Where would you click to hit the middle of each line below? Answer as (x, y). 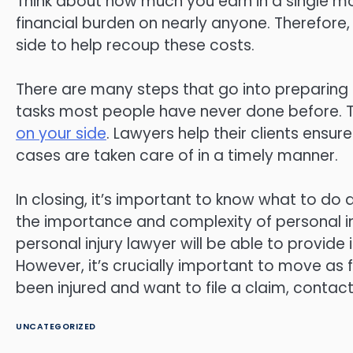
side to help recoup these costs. (135, 46)
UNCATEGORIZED (56, 326)
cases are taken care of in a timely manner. (177, 156)
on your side (61, 134)
